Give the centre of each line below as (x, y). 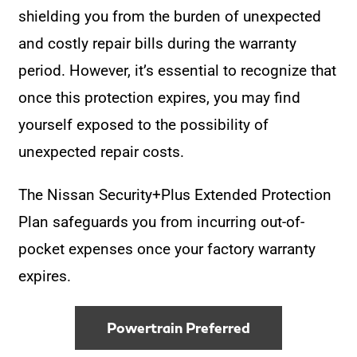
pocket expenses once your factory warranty (167, 249)
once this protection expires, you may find (160, 97)
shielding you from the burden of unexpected (170, 16)
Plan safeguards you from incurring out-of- (162, 222)
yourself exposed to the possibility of (144, 124)
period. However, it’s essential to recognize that (178, 70)
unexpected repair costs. (102, 151)
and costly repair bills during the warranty (158, 43)
